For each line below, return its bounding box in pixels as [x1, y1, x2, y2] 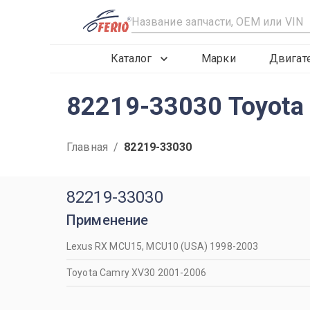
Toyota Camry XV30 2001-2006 [66, 267, 207, 278]
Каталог [111, 52, 152, 65]
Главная [66, 140, 109, 154]
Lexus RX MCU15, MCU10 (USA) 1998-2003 [66, 241, 259, 252]
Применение [66, 212, 149, 228]
